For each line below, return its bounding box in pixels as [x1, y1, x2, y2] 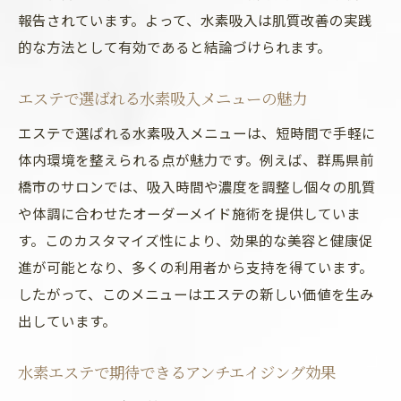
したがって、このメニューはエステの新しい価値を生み [18, 284, 374, 303]
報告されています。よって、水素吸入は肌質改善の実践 [18, 10, 372, 30]
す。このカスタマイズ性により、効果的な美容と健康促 [18, 230, 373, 250]
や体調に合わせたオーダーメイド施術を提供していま [18, 203, 361, 223]
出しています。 [18, 311, 116, 330]
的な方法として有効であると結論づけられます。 [18, 37, 331, 56]
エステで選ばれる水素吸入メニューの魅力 [18, 88, 307, 108]
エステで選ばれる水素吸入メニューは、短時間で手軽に [18, 123, 376, 142]
